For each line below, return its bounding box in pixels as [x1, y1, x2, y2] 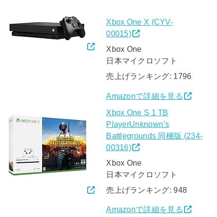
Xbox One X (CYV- [106, 17, 173, 26]
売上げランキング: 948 [106, 185, 187, 194]
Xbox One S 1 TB [106, 108, 169, 117]
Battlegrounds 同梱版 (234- [106, 131, 203, 140]
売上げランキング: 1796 [106, 72, 192, 81]
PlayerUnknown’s [106, 119, 170, 128]
